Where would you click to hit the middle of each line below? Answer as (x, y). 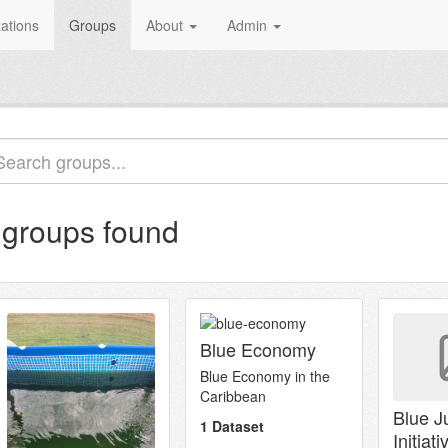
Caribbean (233, 396)
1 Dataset (232, 426)
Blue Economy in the (265, 376)
